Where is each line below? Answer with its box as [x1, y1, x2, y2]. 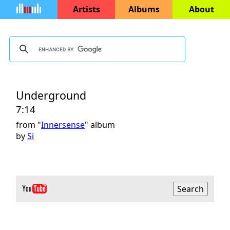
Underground [16, 87, 86, 103]
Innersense [41, 119, 85, 130]
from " [16, 119, 41, 130]
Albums [128, 4, 160, 15]
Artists [72, 4, 100, 15]
